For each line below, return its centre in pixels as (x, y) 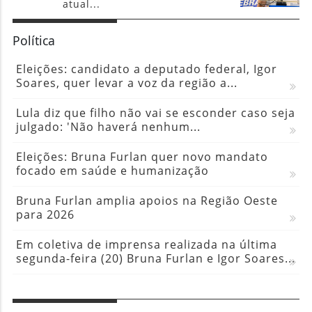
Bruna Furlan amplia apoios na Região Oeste (147, 200)
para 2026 (45, 214)
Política (33, 40)
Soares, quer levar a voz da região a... (126, 83)
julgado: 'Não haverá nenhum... (108, 126)
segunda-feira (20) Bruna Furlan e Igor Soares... (155, 258)
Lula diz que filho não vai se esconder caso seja (155, 112)
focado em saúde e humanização (112, 170)
